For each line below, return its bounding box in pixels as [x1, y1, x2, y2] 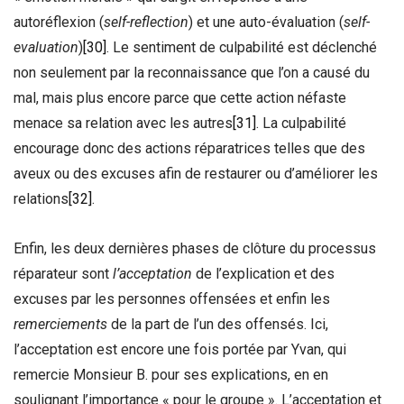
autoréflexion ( [14, 13, 104, 31]
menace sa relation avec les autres [14, 114, 233, 132]
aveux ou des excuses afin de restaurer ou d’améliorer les [14, 164, 378, 182]
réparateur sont [14, 264, 113, 282]
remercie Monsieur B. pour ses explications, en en [14, 365, 328, 383]
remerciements [14, 315, 107, 333]
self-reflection [104, 13, 188, 31]
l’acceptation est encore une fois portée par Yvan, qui [14, 340, 346, 358]
